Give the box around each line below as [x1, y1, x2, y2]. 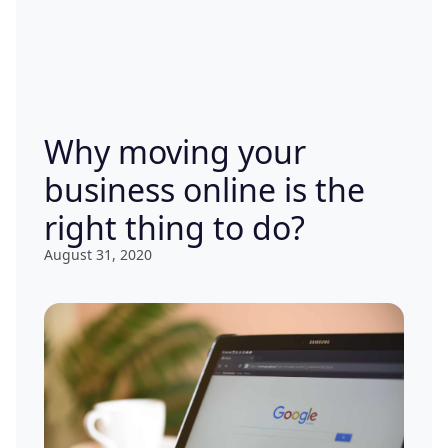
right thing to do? [44, 206, 305, 250]
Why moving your [44, 130, 306, 174]
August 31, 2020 [44, 245, 152, 265]
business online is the [44, 168, 365, 212]
